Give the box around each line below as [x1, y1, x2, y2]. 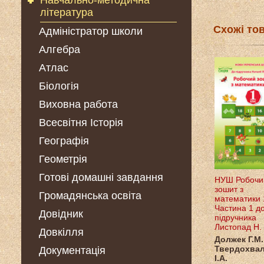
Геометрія [38, 153, 87, 165]
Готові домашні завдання [38, 171, 163, 183]
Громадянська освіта [38, 190, 141, 202]
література [39, 6, 93, 18]
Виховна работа [38, 98, 118, 110]
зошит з [214, 184, 243, 194]
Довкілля [38, 226, 84, 238]
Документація [38, 245, 105, 256]
